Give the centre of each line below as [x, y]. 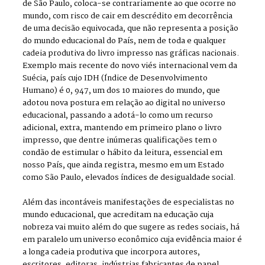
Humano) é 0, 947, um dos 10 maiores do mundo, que [122, 91]
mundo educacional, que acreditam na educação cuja [118, 215]
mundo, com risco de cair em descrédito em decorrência [128, 17]
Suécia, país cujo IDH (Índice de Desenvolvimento [115, 79]
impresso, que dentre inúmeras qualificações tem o [120, 141]
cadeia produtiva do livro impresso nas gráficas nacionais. [131, 54]
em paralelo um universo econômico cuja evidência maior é [132, 240]
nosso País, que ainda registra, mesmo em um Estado [124, 166]
